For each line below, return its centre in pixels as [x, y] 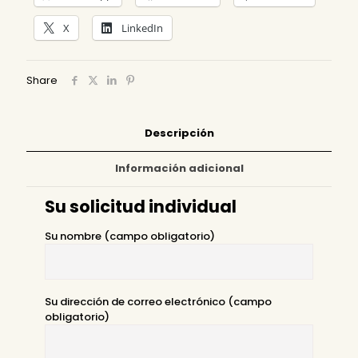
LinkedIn [142, 28]
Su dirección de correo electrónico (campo [159, 302]
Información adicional [179, 169]
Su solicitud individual [141, 207]
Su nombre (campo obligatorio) [130, 237]
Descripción [179, 133]
